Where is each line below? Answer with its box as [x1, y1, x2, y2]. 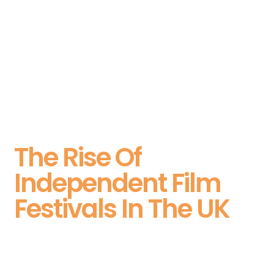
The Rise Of [14, 139, 142, 176]
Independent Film [14, 165, 221, 202]
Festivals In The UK [14, 191, 230, 228]
